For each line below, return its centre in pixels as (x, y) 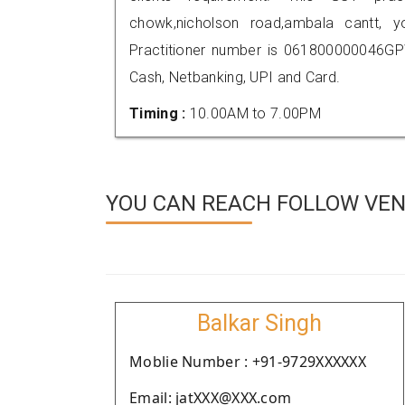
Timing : (160, 113)
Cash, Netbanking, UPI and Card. (235, 77)
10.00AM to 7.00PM (255, 113)
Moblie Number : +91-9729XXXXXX (248, 362)
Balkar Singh (259, 323)
